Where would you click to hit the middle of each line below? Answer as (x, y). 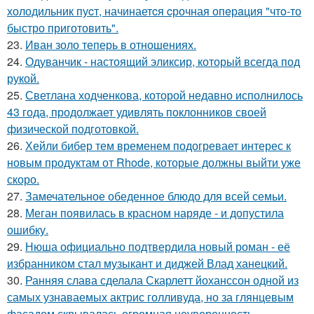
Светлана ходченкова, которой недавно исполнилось (164, 95)
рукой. (23, 78)
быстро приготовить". (63, 28)
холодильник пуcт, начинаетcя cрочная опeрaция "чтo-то (154, 11)
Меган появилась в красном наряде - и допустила (155, 213)
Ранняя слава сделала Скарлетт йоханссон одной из (162, 280)
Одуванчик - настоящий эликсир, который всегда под (163, 61)
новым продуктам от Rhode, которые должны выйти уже (154, 162)
